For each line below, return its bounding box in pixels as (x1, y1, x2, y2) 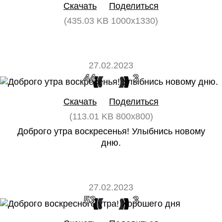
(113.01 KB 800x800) (69, 111, 153, 121)
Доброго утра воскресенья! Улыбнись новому (17, 126, 205, 136)
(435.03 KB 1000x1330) (64, 16, 158, 26)
